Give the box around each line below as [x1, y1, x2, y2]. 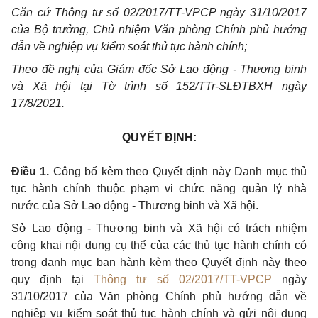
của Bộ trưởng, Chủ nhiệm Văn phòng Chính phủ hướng [11, 23, 307, 35]
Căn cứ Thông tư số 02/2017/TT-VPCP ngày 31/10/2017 [11, 6, 307, 18]
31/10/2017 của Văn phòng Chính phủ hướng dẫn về [11, 290, 307, 302]
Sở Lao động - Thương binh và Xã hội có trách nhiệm [11, 222, 307, 234]
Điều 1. [11, 165, 50, 177]
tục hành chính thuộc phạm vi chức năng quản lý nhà [11, 182, 307, 194]
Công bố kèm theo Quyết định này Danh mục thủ [49, 165, 307, 177]
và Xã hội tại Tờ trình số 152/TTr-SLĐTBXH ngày [11, 80, 307, 92]
